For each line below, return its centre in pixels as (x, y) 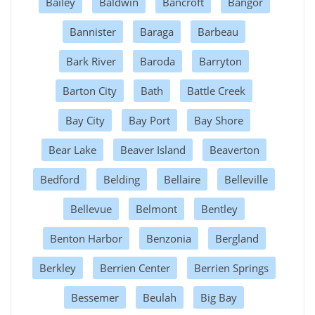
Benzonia (168, 238)
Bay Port (149, 120)
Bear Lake (72, 149)
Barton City (90, 90)
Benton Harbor (86, 238)
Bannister (93, 31)
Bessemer (95, 297)
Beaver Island (153, 149)
